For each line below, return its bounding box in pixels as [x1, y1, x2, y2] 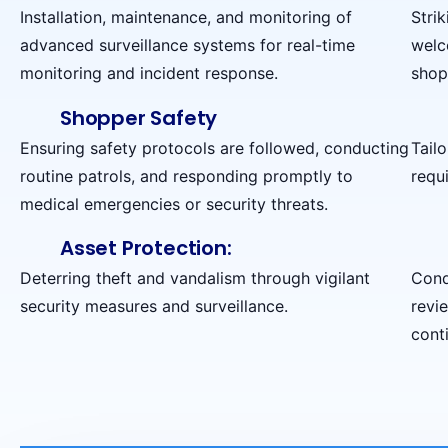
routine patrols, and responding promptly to [20, 165, 353, 186]
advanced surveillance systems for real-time [20, 35, 355, 56]
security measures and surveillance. [20, 295, 288, 316]
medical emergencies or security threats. [20, 193, 328, 214]
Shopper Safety [60, 103, 218, 132]
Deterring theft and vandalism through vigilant [20, 267, 370, 288]
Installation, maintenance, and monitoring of [20, 7, 352, 28]
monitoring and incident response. [20, 63, 278, 84]
